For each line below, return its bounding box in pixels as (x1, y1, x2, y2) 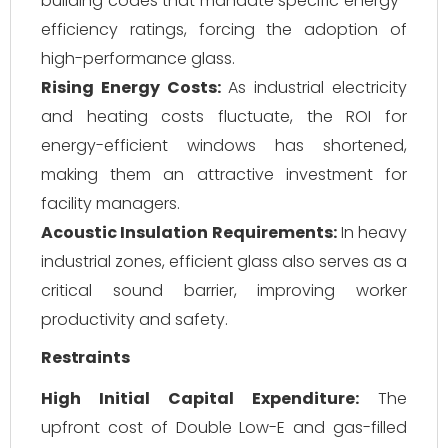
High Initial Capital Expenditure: (41, 387, 359, 410)
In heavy (336, 221, 407, 244)
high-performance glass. (41, 47, 235, 70)
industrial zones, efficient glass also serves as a (41, 250, 407, 273)
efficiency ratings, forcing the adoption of (41, 18, 407, 41)
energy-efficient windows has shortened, (41, 134, 407, 157)
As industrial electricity (220, 76, 408, 99)
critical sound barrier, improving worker (41, 279, 407, 302)
